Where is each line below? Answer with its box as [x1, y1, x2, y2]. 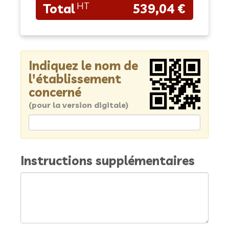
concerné [29, 84, 81, 100]
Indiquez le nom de [29, 58, 138, 73]
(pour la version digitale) [29, 100, 128, 110]
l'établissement [29, 71, 121, 86]
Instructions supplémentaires [20, 153, 195, 168]
